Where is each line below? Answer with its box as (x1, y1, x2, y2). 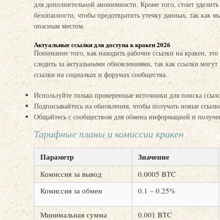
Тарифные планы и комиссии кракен (34, 127, 184, 140)
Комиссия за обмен (40, 186, 102, 195)
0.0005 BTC (138, 169, 176, 179)
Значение (138, 151, 169, 162)
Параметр (40, 151, 74, 162)
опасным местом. (34, 21, 85, 30)
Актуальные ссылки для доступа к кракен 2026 (34, 40, 170, 49)
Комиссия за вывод (40, 169, 102, 179)
